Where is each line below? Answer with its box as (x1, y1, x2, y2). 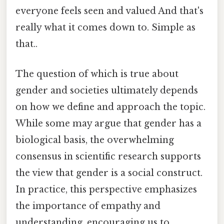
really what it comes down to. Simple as (15, 22, 195, 33)
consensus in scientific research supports (15, 150, 201, 162)
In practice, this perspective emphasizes (15, 183, 197, 195)
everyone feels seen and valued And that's (15, 5, 203, 17)
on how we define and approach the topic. (15, 101, 205, 112)
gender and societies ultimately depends (15, 84, 198, 96)
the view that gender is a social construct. (15, 167, 202, 178)
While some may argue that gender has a (15, 117, 201, 129)
